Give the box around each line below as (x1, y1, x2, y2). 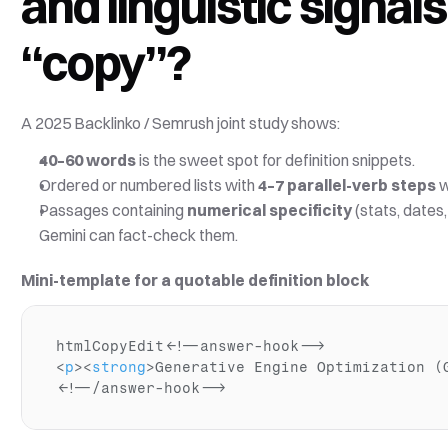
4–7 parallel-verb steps (258, 175, 437, 195)
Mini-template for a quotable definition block (21, 270, 370, 290)
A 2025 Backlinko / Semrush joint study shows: (21, 113, 341, 133)
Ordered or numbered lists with (39, 175, 259, 195)
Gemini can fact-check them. (39, 225, 239, 245)
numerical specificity (187, 200, 353, 220)
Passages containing (39, 200, 188, 220)
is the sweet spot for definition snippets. (136, 150, 419, 170)
